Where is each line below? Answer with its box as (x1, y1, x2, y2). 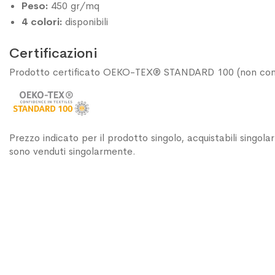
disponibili (62, 15, 108, 28)
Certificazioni (9, 44, 97, 62)
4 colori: (21, 15, 62, 28)
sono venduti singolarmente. (9, 144, 136, 158)
